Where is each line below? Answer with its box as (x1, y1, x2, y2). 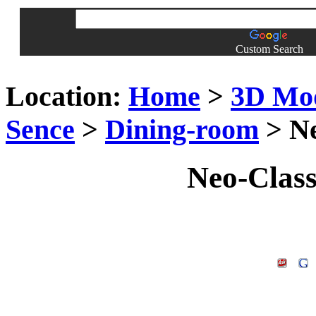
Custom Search (236, 43, 303, 55)
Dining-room (105, 113, 259, 145)
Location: (6, 80, 121, 112)
